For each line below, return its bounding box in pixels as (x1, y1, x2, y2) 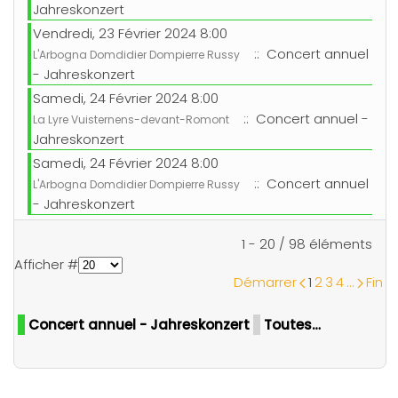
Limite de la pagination (199, 234, 348, 253)
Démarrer (234, 273, 297, 292)
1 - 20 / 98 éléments (242, 235, 372, 254)
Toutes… (264, 315, 321, 335)
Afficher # (14, 255, 78, 275)
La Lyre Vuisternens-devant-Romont (33, 112, 229, 128)
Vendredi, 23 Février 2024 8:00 (33, 24, 227, 44)
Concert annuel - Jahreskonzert (28, 315, 250, 335)
